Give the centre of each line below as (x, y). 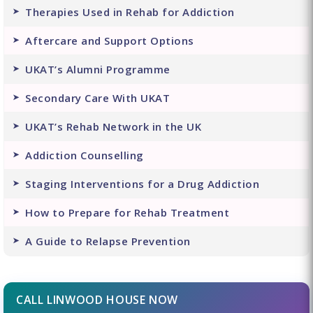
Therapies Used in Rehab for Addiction (130, 12)
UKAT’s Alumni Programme (98, 70)
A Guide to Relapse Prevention (108, 241)
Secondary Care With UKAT (97, 98)
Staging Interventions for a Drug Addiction (142, 184)
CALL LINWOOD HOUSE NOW (97, 300)
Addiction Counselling (85, 155)
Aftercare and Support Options (110, 41)
